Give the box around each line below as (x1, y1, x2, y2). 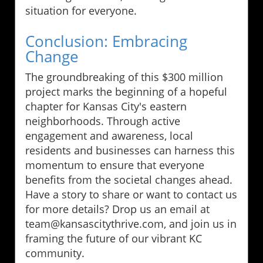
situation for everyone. (25, 4, 137, 18)
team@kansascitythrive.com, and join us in (25, 217, 237, 231)
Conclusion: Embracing (25, 31, 187, 52)
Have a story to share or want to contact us (25, 187, 237, 202)
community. (25, 246, 85, 261)
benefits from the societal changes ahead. (25, 173, 232, 187)
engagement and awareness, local (25, 129, 193, 143)
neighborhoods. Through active (25, 114, 180, 129)
